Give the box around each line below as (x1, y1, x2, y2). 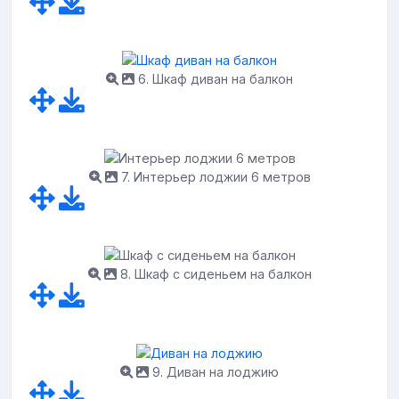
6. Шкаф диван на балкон (134, 70, 293, 86)
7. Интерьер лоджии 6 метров (117, 168, 311, 184)
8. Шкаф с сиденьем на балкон (116, 266, 312, 282)
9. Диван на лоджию (149, 363, 279, 379)
